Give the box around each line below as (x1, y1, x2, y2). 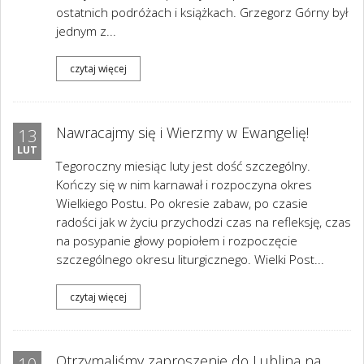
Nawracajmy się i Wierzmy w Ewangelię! (56, 123, 309, 142)
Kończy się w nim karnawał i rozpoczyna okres (56, 176, 312, 193)
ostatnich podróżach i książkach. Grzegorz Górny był (56, 4, 348, 21)
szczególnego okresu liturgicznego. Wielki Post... (56, 251, 324, 268)
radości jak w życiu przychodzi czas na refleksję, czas (56, 214, 351, 231)
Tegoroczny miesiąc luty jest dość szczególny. (56, 158, 310, 175)
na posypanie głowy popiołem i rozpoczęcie (56, 232, 297, 249)
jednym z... (56, 23, 116, 40)
